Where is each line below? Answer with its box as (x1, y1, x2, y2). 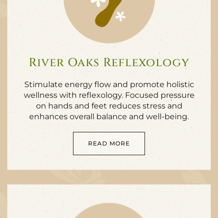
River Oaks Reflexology (29, 55, 189, 71)
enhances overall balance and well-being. (29, 112, 189, 121)
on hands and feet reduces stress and (36, 101, 182, 110)
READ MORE (88, 140, 130, 147)
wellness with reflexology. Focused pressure (23, 91, 195, 100)
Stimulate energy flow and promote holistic (24, 80, 194, 89)
